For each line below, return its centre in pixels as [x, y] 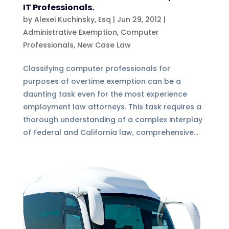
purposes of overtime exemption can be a [102, 81]
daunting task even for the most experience [105, 94]
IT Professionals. [58, 7]
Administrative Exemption [70, 32]
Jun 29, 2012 [139, 19]
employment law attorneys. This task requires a [112, 107]
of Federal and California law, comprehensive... [110, 132]
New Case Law [104, 45]
